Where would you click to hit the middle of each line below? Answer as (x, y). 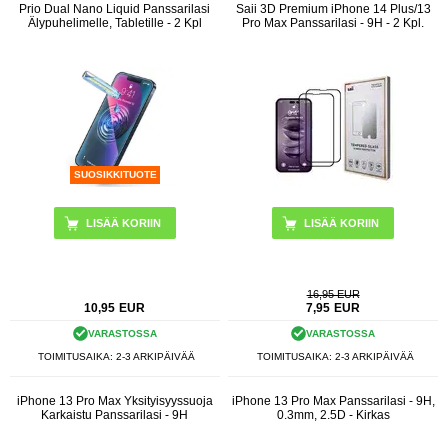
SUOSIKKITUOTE (115, 174)
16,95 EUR (333, 294)
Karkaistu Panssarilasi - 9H (115, 415)
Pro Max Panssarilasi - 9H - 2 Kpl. (333, 23)
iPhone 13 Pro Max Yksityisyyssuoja (114, 401)
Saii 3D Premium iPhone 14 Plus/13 (333, 9)
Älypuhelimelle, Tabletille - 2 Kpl (114, 23)
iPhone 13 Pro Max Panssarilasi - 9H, (333, 401)
